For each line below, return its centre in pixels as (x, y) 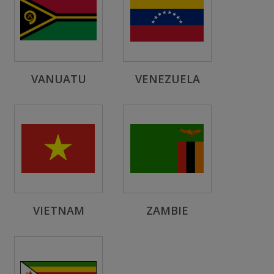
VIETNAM (58, 210)
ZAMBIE (167, 210)
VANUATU (58, 79)
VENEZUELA (167, 79)
